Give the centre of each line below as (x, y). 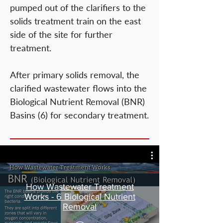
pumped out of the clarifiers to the (78, 7)
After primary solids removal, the (75, 75)
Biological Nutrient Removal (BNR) (77, 102)
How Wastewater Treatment (80, 186)
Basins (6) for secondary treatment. (79, 115)
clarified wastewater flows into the (78, 88)
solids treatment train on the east (75, 21)
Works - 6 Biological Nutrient (80, 196)
